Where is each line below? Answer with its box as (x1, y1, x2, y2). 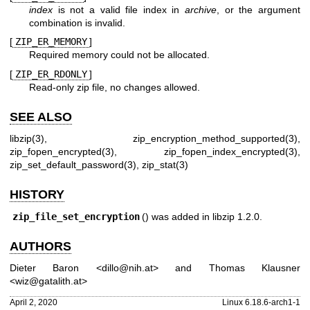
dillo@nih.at (101, 262, 153, 274)
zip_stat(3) (142, 159, 188, 171)
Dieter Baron (10, 262, 80, 274)
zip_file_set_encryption (12, 210, 140, 222)
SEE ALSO (10, 109, 72, 124)
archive (185, 3, 217, 15)
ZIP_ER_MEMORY (15, 36, 87, 48)
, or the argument (217, 3, 301, 15)
